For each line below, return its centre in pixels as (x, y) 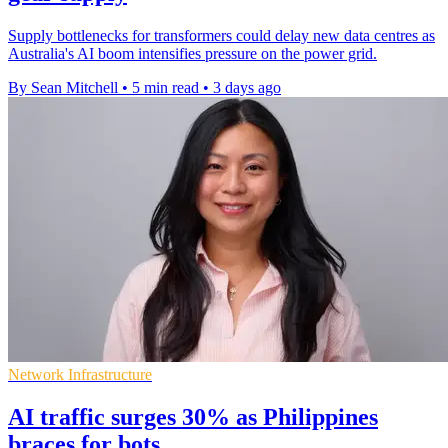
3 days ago (247, 87)
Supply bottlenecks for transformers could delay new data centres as (221, 35)
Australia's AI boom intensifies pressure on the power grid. (192, 53)
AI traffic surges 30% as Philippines (193, 416)
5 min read (165, 87)
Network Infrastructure (80, 374)
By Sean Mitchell (63, 87)
